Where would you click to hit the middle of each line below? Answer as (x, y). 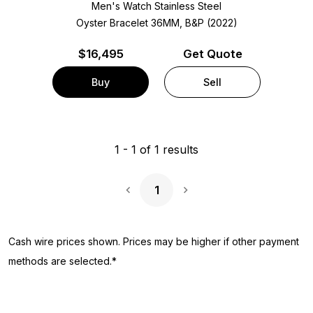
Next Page (212, 199)
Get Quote (212, 53)
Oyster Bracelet (113, 23)
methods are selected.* (63, 261)
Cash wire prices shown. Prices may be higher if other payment (154, 241)
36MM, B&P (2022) (194, 23)
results (179, 149)
